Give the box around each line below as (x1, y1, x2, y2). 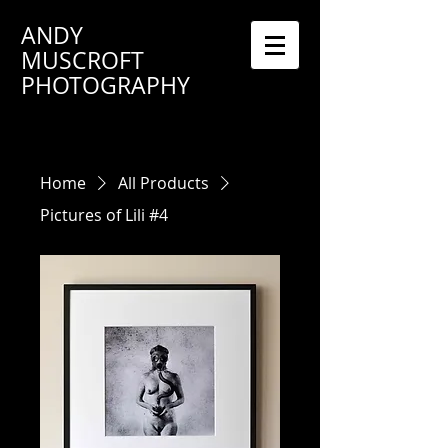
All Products (118, 172, 209, 194)
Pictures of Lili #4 (40, 204, 168, 226)
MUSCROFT (21, 45, 144, 76)
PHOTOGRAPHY (21, 70, 190, 101)
